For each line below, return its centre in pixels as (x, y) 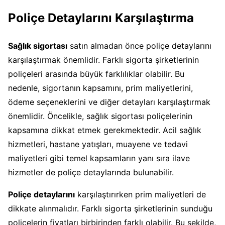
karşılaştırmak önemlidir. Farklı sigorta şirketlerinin (103, 60)
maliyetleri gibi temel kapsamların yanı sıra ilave (99, 158)
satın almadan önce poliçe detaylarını (139, 45)
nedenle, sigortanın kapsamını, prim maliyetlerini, (100, 88)
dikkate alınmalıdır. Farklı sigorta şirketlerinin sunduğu (110, 208)
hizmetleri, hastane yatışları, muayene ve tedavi (98, 144)
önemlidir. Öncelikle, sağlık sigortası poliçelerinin (100, 116)
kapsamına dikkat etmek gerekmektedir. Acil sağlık (105, 130)
